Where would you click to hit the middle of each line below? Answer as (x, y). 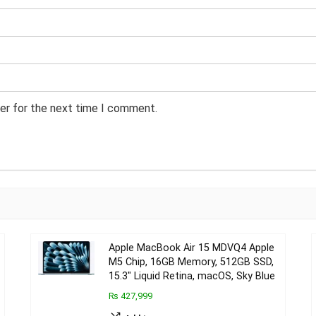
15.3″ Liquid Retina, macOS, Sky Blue (192, 276)
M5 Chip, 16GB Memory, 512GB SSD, (192, 262)
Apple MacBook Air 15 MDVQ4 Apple (192, 248)
